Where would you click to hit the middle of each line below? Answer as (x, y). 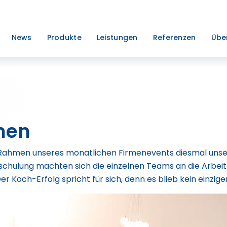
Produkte (64, 37)
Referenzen (174, 37)
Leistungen (117, 37)
